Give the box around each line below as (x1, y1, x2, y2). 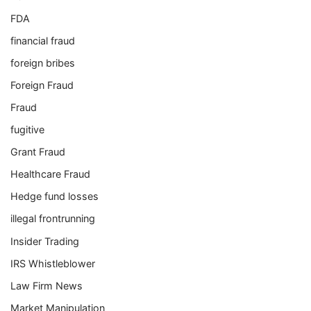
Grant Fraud (10, 146, 65, 158)
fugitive (10, 124, 44, 136)
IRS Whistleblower (10, 257, 95, 269)
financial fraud (10, 34, 75, 47)
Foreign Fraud (10, 78, 74, 91)
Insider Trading (10, 235, 79, 247)
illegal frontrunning (10, 212, 95, 225)
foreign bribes (10, 56, 75, 69)
